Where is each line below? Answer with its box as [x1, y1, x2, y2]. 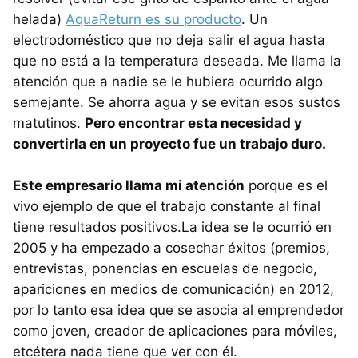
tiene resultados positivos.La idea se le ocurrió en [13, 219, 332, 236]
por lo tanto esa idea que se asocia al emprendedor [13, 302, 344, 319]
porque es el [245, 177, 328, 194]
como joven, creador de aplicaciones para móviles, [13, 323, 337, 340]
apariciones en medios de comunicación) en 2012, [13, 281, 334, 298]
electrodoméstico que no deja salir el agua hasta [13, 32, 325, 49]
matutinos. [13, 115, 85, 132]
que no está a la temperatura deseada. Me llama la [13, 53, 341, 70]
